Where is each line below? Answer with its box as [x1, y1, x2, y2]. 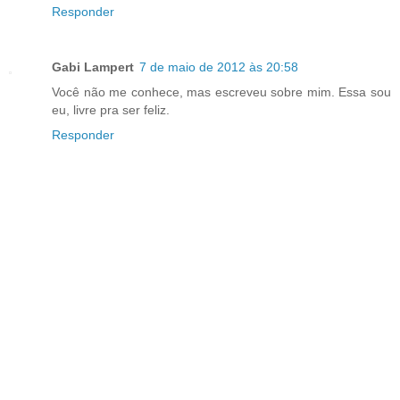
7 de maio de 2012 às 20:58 [139, 59, 298, 74]
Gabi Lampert [52, 59, 134, 74]
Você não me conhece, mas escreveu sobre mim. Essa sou [52, 84, 391, 99]
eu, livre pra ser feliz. [52, 102, 170, 117]
